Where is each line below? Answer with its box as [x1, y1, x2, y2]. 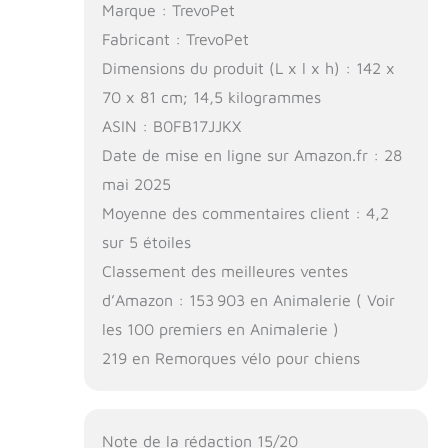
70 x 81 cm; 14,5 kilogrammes [101, 88, 321, 107]
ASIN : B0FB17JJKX [101, 117, 241, 136]
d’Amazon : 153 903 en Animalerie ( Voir [101, 291, 395, 310]
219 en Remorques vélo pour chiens [101, 349, 360, 368]
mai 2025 [101, 175, 171, 194]
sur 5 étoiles [101, 233, 191, 252]
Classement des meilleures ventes [101, 262, 348, 281]
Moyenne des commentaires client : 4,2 [101, 204, 389, 223]
